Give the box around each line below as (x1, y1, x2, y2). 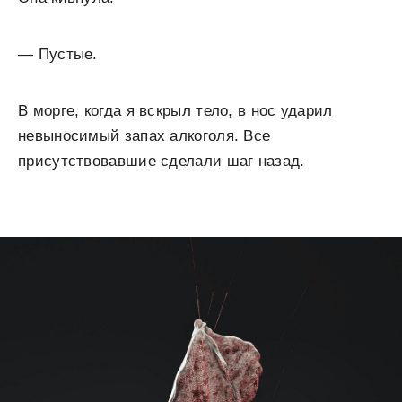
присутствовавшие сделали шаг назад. (18, 153, 305, 170)
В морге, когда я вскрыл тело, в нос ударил (18, 102, 333, 119)
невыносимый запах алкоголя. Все (18, 127, 271, 144)
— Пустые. (18, 46, 98, 63)
